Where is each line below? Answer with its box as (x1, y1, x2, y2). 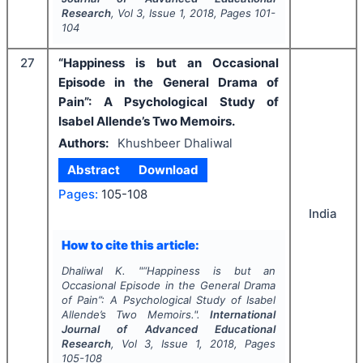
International (210, 308, 276, 321)
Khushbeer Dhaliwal (117, 135, 233, 151)
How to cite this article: (61, 237, 199, 253)
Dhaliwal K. (61, 264, 126, 277)
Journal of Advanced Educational (61, 322, 276, 335)
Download (138, 162, 199, 177)
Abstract (67, 162, 121, 177)
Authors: (58, 135, 109, 151)
